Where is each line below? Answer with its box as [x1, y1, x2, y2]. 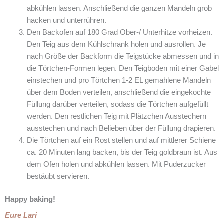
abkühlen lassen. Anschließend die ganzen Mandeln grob [26, 4, 212, 12]
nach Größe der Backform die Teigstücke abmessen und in [26, 52, 219, 60]
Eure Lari [5, 211, 37, 219]
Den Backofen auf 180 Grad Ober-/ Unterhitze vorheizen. [26, 28, 212, 36]
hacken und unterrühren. [26, 16, 106, 24]
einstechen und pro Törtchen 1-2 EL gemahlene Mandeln [26, 76, 211, 84]
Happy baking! [5, 195, 55, 203]
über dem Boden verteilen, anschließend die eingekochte [26, 88, 211, 96]
